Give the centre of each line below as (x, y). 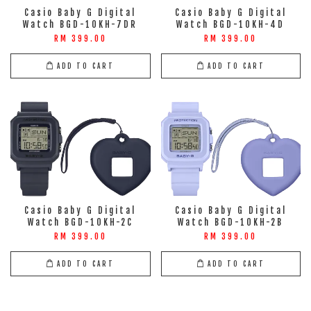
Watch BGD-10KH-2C (80, 222)
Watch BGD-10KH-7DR (81, 25)
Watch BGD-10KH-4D (231, 25)
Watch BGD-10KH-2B (231, 222)
